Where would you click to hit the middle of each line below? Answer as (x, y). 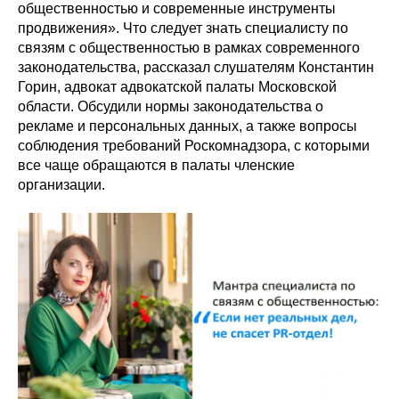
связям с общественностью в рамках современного (189, 48)
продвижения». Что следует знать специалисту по (183, 28)
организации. (61, 185)
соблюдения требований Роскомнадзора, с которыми (194, 146)
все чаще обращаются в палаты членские (156, 166)
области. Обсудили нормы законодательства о (171, 107)
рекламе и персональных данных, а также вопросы (187, 126)
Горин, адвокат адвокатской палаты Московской (177, 87)
